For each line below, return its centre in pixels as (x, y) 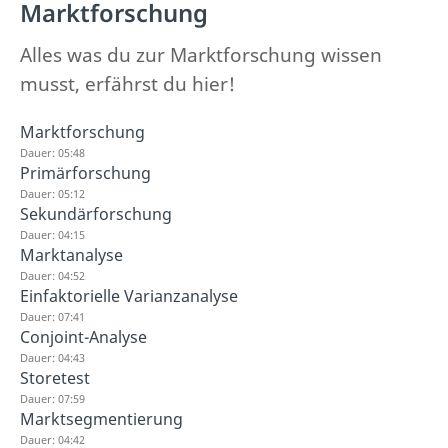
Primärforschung (85, 172)
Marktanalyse (71, 254)
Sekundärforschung (96, 213)
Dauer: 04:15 (52, 234)
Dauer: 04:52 (52, 275)
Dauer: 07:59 (52, 398)
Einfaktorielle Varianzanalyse (129, 295)
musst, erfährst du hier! (127, 83)
